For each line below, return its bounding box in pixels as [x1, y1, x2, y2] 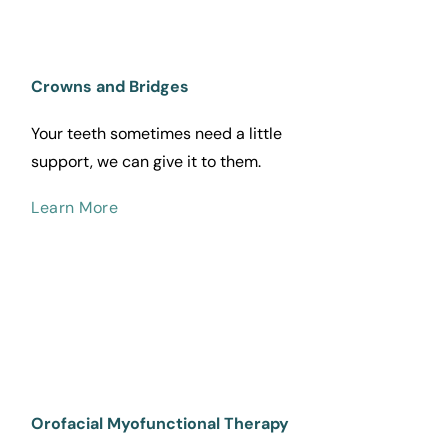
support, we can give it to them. [31, 151, 262, 173]
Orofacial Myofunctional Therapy [31, 413, 290, 435]
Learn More [31, 197, 119, 219]
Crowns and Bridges [31, 76, 190, 98]
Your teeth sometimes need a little [31, 123, 283, 145]
